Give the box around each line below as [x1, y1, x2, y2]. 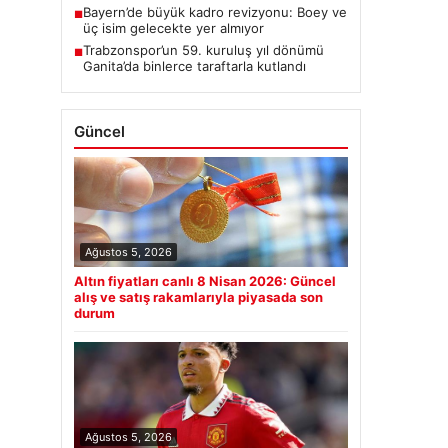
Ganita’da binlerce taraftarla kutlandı [83, 57, 306, 74]
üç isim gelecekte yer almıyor [83, 19, 264, 36]
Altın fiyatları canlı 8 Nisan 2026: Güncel [74, 272, 336, 289]
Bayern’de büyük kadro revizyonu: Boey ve [83, 3, 347, 20]
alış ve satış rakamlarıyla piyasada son [74, 288, 323, 305]
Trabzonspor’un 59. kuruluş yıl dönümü [83, 41, 324, 58]
